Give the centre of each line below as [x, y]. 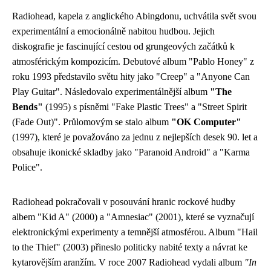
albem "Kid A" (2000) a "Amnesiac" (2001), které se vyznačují [133, 217]
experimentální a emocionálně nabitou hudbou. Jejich [113, 31]
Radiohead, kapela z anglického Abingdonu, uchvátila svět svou [134, 16]
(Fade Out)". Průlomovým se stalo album [92, 122]
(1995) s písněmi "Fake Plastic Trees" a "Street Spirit [145, 107]
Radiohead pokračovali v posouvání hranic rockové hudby [124, 202]
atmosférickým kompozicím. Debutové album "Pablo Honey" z [133, 61]
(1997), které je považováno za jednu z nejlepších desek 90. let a [135, 137]
